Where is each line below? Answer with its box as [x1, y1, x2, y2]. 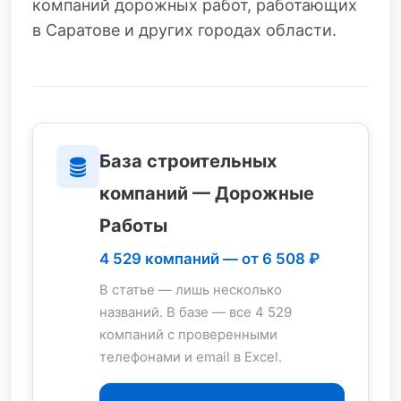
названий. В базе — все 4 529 [98, 304, 292, 320]
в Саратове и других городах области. [32, 21, 337, 39]
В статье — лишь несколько [98, 282, 282, 298]
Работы [98, 215, 167, 236]
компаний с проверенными [98, 327, 277, 343]
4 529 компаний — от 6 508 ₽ [98, 250, 320, 268]
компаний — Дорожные [98, 183, 314, 204]
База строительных [98, 150, 277, 172]
